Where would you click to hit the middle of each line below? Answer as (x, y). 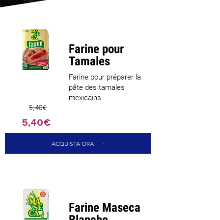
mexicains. (86, 98)
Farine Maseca (105, 207)
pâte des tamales (97, 87)
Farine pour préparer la (105, 77)
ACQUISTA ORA (72, 143)
